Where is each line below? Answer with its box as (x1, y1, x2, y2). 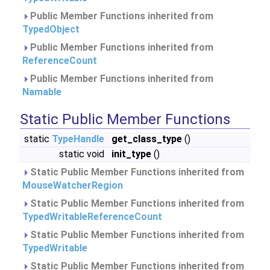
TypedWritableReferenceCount (22, 211, 162, 222)
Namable (22, 86, 61, 98)
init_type (111, 148, 151, 160)
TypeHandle (52, 133, 104, 145)
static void (59, 148, 107, 160)
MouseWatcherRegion (22, 180, 123, 191)
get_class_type (111, 133, 182, 145)
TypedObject (22, 24, 80, 35)
